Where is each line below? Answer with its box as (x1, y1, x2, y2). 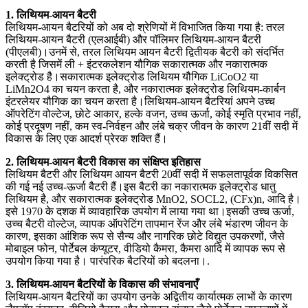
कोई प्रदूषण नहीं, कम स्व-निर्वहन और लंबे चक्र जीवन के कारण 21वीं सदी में (5, 120, 298, 132)
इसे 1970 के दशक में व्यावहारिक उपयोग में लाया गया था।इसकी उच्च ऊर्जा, (5, 205, 294, 217)
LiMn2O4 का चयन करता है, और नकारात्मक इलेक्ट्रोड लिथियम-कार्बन (5, 82, 285, 95)
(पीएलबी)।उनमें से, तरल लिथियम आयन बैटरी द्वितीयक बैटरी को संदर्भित (5, 45, 284, 58)
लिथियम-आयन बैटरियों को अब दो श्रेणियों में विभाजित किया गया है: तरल (5, 21, 285, 33)
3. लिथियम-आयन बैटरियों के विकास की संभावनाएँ (5, 278, 198, 290)
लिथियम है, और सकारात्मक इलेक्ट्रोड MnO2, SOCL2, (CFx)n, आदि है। (5, 192, 301, 205)
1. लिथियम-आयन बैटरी (5, 8, 96, 21)
